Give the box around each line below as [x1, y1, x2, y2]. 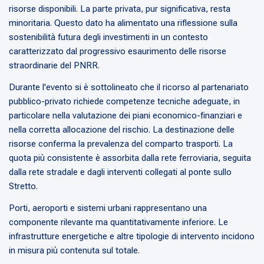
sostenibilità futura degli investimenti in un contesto [9, 32, 208, 43]
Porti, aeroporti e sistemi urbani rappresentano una [9, 203, 207, 214]
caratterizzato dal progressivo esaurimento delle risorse [9, 46, 226, 57]
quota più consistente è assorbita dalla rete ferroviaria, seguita [9, 153, 251, 164]
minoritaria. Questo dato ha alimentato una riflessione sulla [9, 18, 237, 29]
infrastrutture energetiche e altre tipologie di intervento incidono [9, 231, 255, 242]
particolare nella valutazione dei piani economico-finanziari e [9, 110, 242, 121]
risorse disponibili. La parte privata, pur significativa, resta [9, 4, 230, 15]
